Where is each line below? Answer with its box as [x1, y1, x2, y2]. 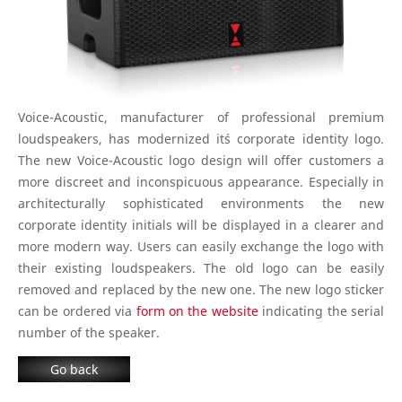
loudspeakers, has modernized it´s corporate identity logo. [18, 129, 384, 147]
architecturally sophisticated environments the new [18, 194, 384, 212]
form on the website [135, 301, 258, 319]
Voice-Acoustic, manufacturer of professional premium [18, 108, 384, 126]
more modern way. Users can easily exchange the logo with [18, 237, 384, 255]
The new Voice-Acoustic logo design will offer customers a [18, 151, 384, 169]
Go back [50, 360, 98, 378]
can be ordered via [18, 301, 136, 319]
